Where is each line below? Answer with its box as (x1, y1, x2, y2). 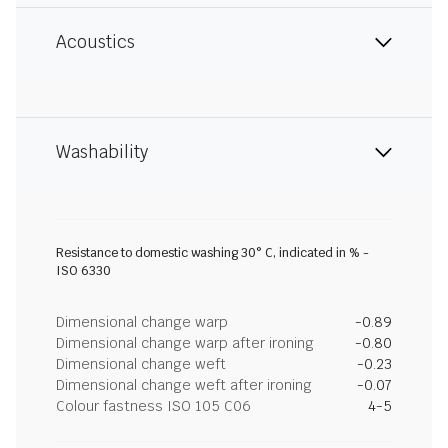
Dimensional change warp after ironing (56, 333, 314, 352)
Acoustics (56, 30, 135, 53)
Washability (56, 140, 148, 163)
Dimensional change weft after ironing (56, 375, 312, 394)
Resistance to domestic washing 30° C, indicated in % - (56, 244, 369, 261)
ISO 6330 (56, 262, 111, 279)
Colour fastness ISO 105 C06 (56, 396, 251, 415)
